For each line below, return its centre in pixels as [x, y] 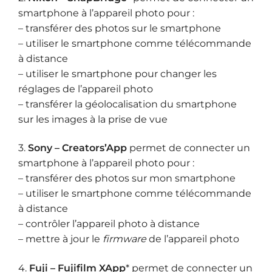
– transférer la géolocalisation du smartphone [127, 104]
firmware [126, 239]
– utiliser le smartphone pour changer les [117, 73]
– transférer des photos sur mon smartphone [127, 178]
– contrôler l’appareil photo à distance [109, 224]
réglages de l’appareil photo [86, 89]
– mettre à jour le [60, 239]
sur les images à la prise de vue [93, 119]
